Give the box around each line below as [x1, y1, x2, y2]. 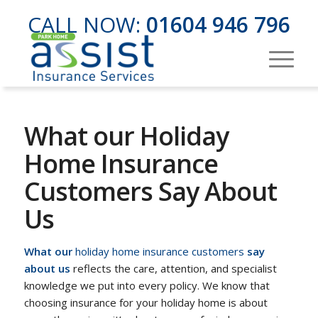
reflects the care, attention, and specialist [72, 261, 277, 275]
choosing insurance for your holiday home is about [23, 295, 268, 309]
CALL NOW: [27, 10, 146, 39]
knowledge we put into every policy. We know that [23, 278, 270, 292]
